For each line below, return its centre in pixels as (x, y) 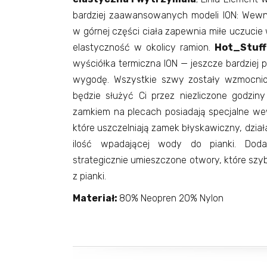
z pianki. (91, 176)
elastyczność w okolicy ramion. (144, 47)
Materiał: (96, 198)
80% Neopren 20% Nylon (171, 198)
